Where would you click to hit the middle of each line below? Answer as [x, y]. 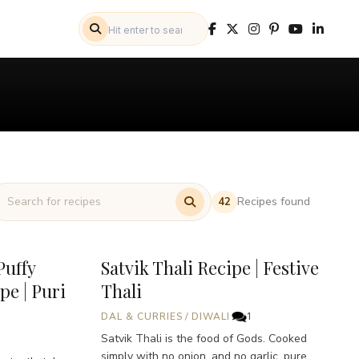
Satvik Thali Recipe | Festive [210, 267]
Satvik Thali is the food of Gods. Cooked [204, 338]
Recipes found [274, 201]
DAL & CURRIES [142, 316]
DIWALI [211, 316]
